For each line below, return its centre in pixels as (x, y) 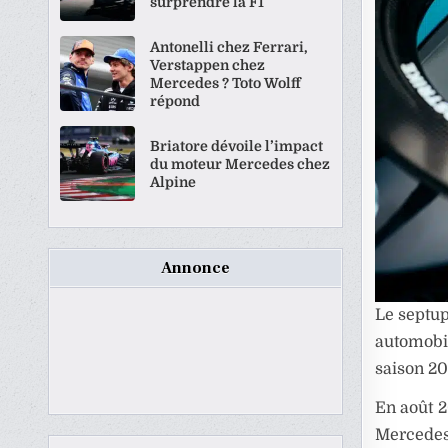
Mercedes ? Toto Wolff (226, 82)
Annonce (196, 268)
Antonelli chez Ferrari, (229, 46)
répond (175, 100)
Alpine (173, 181)
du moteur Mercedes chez (240, 163)
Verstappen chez (208, 64)
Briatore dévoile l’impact (237, 145)
